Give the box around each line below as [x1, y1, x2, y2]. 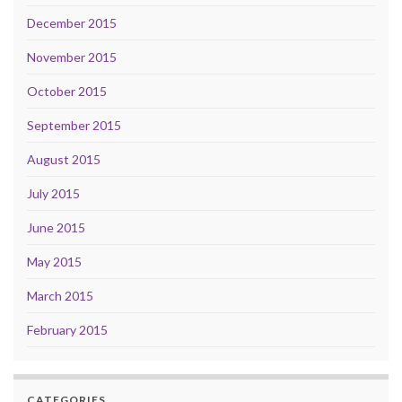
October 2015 [27, 83, 107, 99]
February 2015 [27, 321, 108, 337]
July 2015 [27, 185, 80, 201]
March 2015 [27, 287, 93, 303]
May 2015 [27, 253, 82, 269]
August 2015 [27, 151, 100, 167]
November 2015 [27, 48, 117, 65]
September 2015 [27, 117, 121, 133]
